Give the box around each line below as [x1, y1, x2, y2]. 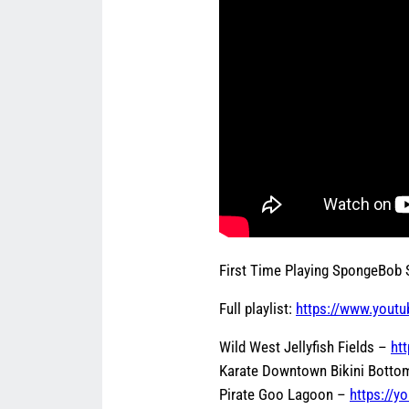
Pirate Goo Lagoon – [219, 384, 350, 404]
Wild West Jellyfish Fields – [219, 337, 391, 356]
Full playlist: [219, 299, 296, 318]
